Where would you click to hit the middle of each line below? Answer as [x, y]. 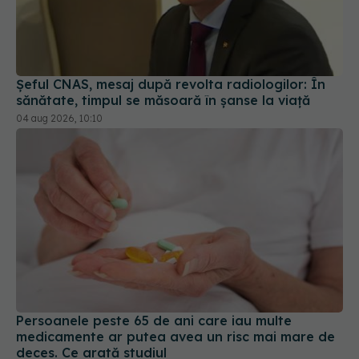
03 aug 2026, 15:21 [58, 332]
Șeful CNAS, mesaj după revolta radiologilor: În [171, 46]
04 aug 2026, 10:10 [59, 80]
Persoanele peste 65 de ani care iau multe [154, 282]
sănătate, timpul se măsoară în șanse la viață [163, 62]
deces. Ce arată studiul [91, 314]
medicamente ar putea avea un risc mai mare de [175, 298]
